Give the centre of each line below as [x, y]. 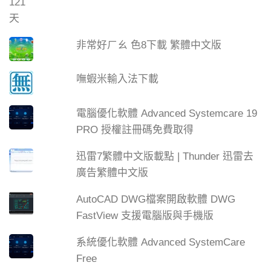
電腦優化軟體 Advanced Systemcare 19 [167, 114]
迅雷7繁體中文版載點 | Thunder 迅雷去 [165, 157]
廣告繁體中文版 [113, 173]
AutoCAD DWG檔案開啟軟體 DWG [156, 200]
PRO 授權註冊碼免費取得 [135, 130]
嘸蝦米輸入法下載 [118, 79]
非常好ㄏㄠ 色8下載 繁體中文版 [149, 45]
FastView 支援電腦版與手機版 [145, 216]
